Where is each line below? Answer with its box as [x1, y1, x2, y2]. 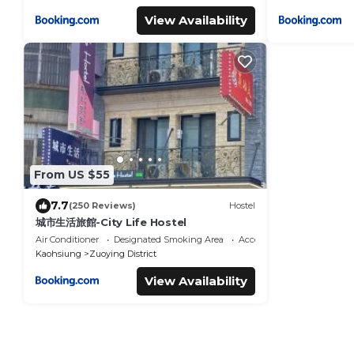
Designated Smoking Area [114, 233, 224, 245]
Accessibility [239, 233, 290, 245]
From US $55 [34, 168, 110, 182]
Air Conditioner [36, 233, 99, 245]
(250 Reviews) [69, 200, 136, 211]
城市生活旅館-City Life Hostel [36, 215, 187, 228]
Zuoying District [89, 247, 156, 259]
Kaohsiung [36, 247, 81, 259]
